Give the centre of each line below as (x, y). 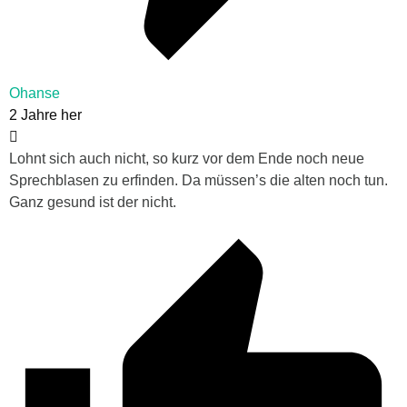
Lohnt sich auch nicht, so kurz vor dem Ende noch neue (187, 159)
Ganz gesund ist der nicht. (93, 203)
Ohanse (35, 94)
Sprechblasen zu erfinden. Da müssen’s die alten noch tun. (199, 181)
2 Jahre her (45, 115)
